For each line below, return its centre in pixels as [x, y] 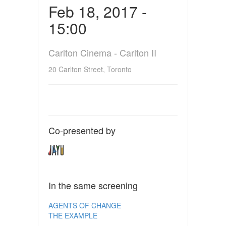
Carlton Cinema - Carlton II [102, 52]
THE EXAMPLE [73, 215]
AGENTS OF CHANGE [84, 205]
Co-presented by [82, 130]
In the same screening [93, 185]
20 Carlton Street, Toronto [90, 69]
